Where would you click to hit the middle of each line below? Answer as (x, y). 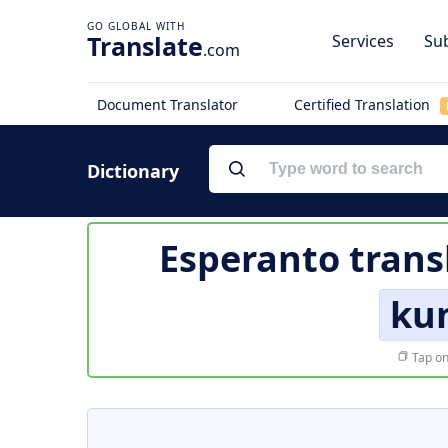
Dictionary (133, 171)
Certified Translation (363, 104)
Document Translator (167, 104)
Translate (145, 46)
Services (363, 41)
